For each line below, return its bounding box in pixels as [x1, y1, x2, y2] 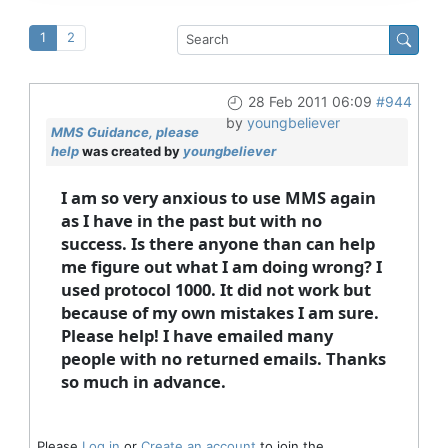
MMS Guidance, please [50, 123, 199, 140]
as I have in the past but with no [60, 208, 322, 232]
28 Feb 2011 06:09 [247, 92, 372, 110]
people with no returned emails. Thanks [60, 346, 386, 370]
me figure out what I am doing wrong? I [60, 254, 382, 278]
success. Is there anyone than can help [60, 231, 375, 255]
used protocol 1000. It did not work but [60, 277, 371, 301]
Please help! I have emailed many [60, 323, 333, 347]
